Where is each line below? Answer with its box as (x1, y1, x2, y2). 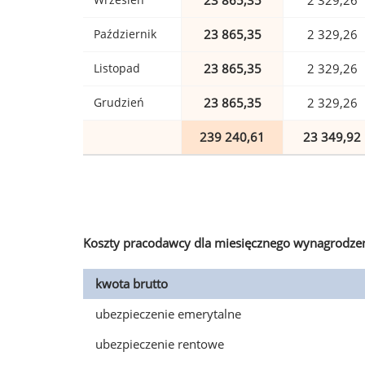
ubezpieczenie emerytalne (95, 306, 241, 323)
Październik (94, 26, 156, 42)
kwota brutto (95, 275, 168, 292)
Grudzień (94, 95, 144, 111)
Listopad (94, 60, 140, 77)
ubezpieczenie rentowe (95, 336, 224, 353)
